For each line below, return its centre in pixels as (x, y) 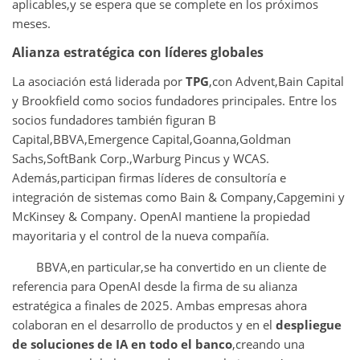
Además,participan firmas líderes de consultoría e (149, 177)
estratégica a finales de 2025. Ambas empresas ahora (160, 305)
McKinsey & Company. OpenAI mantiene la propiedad (161, 216)
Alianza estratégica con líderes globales (138, 52)
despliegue (309, 324)
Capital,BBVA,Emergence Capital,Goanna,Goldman (151, 139)
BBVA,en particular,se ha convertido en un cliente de (181, 266)
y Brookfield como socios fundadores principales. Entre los (174, 100)
